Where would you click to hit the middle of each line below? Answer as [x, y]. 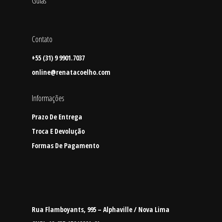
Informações [48, 98]
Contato [42, 39]
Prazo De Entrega [57, 117]
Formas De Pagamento [65, 146]
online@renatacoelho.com [71, 72]
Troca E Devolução [58, 131]
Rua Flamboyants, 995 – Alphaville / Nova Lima [101, 210]
